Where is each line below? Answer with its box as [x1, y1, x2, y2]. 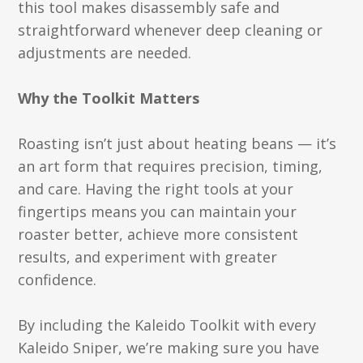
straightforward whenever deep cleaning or [18, 20, 323, 40]
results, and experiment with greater [18, 247, 278, 267]
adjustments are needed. [18, 43, 192, 62]
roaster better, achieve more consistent [18, 224, 299, 244]
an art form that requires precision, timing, [18, 156, 323, 176]
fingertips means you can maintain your [18, 202, 297, 221]
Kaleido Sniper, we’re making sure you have [18, 338, 320, 357]
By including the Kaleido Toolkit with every [18, 315, 317, 335]
